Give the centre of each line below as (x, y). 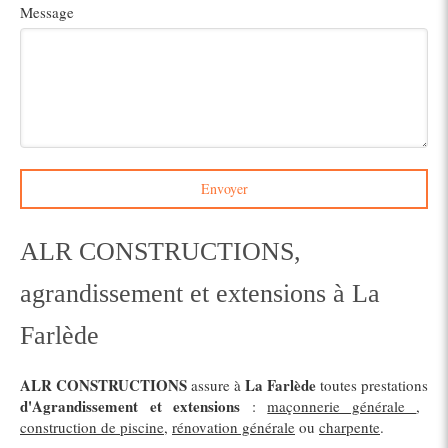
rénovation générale (233, 427)
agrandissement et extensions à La (200, 293)
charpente (349, 427)
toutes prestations (372, 385)
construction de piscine (92, 427)
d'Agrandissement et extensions (130, 406)
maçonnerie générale (342, 406)
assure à (216, 385)
